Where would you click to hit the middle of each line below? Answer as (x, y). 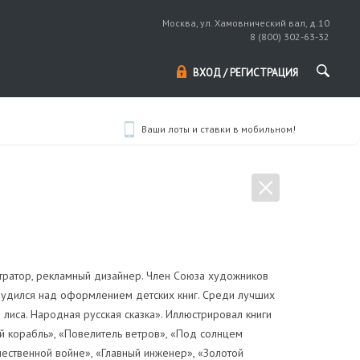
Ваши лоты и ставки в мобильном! (219, 129)
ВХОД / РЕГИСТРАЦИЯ (246, 73)
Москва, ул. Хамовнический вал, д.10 (246, 23)
